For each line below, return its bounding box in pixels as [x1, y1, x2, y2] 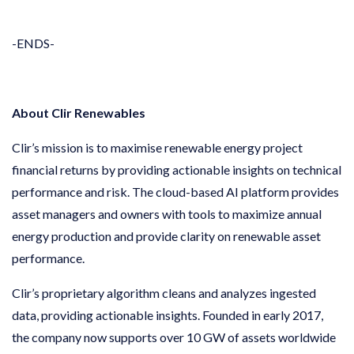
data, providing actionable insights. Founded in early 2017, [12, 307, 323, 322]
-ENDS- [12, 35, 55, 51]
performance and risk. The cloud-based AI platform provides [12, 183, 339, 199]
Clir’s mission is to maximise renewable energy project [12, 139, 303, 155]
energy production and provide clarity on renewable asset [12, 228, 321, 243]
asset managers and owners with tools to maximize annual [12, 205, 322, 221]
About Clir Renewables [12, 104, 145, 120]
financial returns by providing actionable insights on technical [12, 161, 341, 177]
